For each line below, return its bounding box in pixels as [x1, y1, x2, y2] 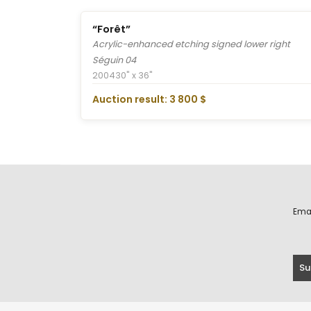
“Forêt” [92, 22, 131, 36]
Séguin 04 [92, 53, 136, 66]
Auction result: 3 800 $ [92, 92, 206, 106]
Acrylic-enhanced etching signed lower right [92, 37, 290, 50]
